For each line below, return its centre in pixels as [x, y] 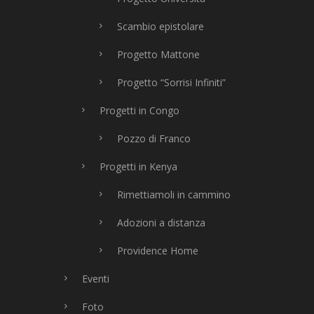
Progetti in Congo [139, 110]
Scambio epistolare [161, 26]
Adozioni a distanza [161, 223]
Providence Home [158, 251]
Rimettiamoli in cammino [174, 194]
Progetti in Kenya [138, 166]
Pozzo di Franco [154, 138]
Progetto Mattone [158, 54]
